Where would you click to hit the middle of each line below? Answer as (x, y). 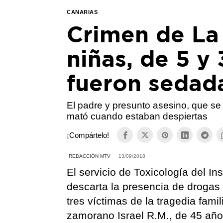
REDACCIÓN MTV (90, 156)
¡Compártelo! (88, 135)
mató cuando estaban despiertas (137, 116)
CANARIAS (82, 12)
